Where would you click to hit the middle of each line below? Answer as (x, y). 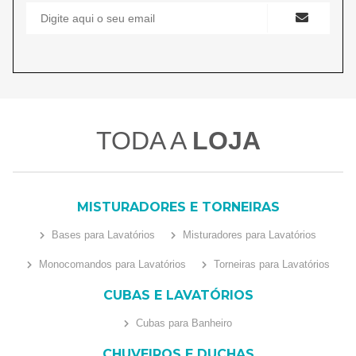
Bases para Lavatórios (102, 234)
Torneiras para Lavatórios (270, 264)
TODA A (144, 140)
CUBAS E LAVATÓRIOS (178, 295)
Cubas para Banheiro (182, 323)
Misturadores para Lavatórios (248, 234)
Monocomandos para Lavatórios (110, 264)
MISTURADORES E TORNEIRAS (178, 207)
